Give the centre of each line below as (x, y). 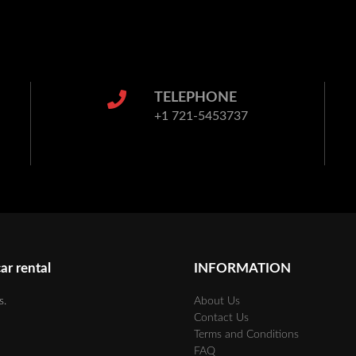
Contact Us (221, 317)
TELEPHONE (195, 97)
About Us (217, 300)
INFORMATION (242, 268)
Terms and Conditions (246, 334)
